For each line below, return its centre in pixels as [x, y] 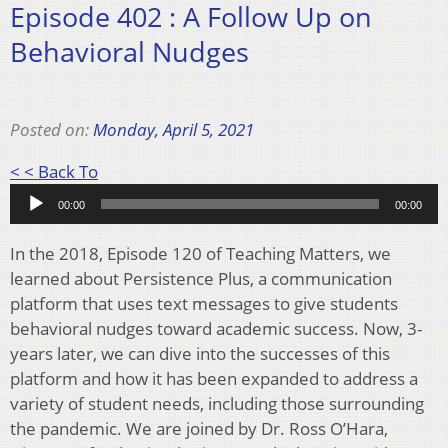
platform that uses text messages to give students [204, 303]
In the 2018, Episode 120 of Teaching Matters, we [200, 253]
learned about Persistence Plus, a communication [201, 278]
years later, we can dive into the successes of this [200, 353]
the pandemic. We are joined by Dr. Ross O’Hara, [199, 428]
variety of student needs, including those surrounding [217, 403]
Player [121, 195]
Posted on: [51, 129]
